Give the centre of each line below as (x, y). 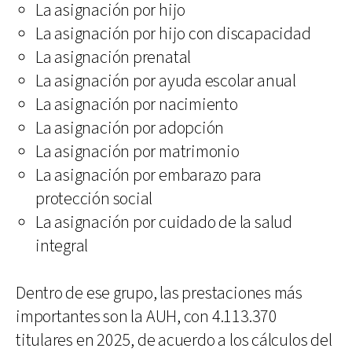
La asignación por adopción (130, 128)
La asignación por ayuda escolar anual (166, 81)
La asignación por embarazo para (149, 175)
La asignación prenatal (114, 57)
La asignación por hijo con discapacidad (173, 34)
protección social (94, 199)
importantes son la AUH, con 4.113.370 (147, 317)
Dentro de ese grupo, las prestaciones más (159, 293)
